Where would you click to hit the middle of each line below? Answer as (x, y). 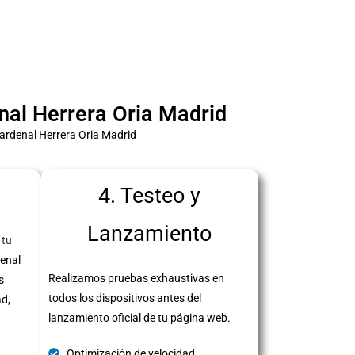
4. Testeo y (149, 195)
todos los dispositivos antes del (125, 298)
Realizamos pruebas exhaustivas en (136, 278)
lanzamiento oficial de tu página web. (139, 317)
